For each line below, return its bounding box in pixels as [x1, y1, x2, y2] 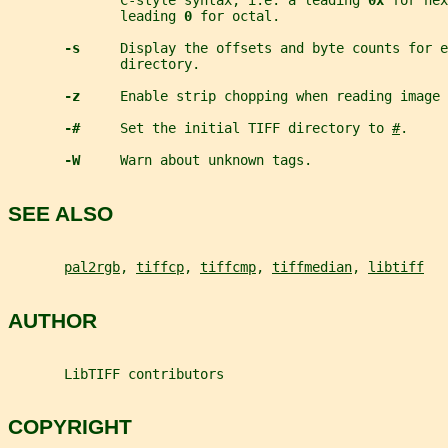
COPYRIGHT [8, 415, 132, 439]
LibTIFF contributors [8, 366, 224, 383]
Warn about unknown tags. [120, 152, 312, 169]
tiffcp [136, 259, 184, 276]
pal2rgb [64, 259, 120, 276]
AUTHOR [8, 308, 97, 332]
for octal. [200, 8, 280, 25]
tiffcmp [200, 259, 256, 276]
